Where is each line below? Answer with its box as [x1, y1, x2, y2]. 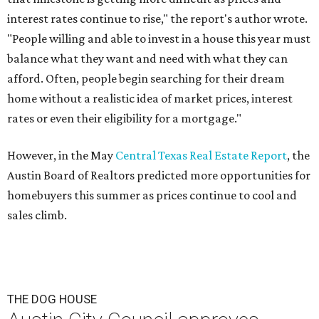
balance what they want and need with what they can [7, 51, 288, 66]
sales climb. [7, 207, 67, 222]
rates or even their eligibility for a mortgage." [7, 110, 241, 125]
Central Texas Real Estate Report [115, 147, 287, 162]
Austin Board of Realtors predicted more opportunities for [7, 167, 310, 182]
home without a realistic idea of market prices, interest [7, 90, 293, 105]
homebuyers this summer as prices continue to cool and [7, 187, 297, 202]
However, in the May [7, 147, 115, 162]
